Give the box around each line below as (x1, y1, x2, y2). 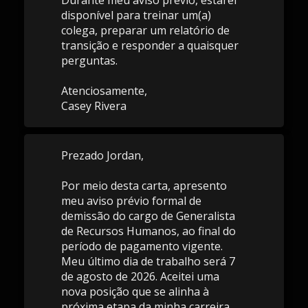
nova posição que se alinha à (60, 284, 209, 299)
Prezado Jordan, (60, 148, 144, 163)
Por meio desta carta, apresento (60, 178, 227, 193)
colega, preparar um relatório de (60, 23, 230, 38)
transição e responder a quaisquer (60, 38, 239, 53)
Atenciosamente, (60, 83, 147, 98)
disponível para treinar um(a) (60, 8, 211, 23)
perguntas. (60, 53, 118, 68)
